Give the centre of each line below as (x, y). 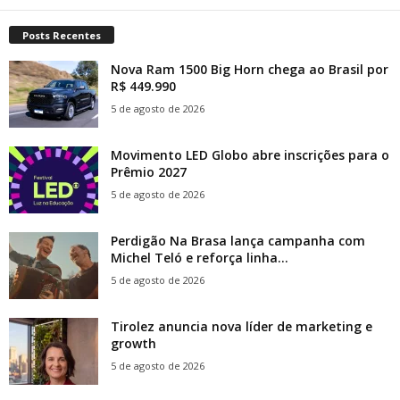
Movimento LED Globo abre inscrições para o (250, 155)
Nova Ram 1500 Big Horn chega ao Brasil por (250, 70)
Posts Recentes (62, 36)
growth (133, 344)
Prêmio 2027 (149, 172)
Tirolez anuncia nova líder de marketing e (242, 327)
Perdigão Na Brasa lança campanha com (238, 241)
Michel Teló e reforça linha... (200, 258)
